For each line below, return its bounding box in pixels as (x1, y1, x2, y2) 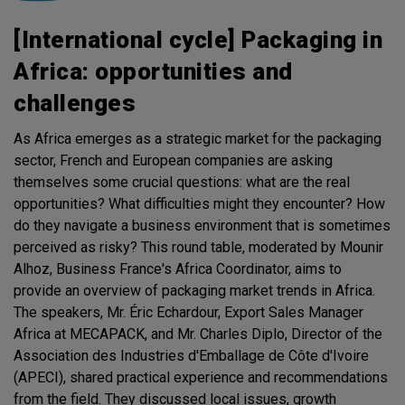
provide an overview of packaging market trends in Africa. (14, 282, 375, 300)
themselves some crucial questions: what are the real (14, 174, 350, 192)
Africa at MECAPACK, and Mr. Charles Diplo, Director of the (14, 325, 382, 344)
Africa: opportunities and (14, 58, 293, 86)
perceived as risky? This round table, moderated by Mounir (14, 239, 383, 257)
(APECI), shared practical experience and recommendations (14, 369, 388, 387)
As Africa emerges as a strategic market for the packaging (14, 130, 381, 148)
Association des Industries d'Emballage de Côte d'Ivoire (14, 347, 369, 365)
